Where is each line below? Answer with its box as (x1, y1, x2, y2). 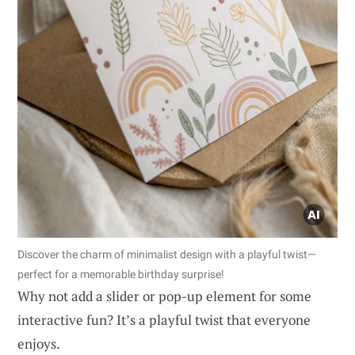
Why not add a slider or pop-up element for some (17, 286, 311, 305)
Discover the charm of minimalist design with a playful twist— (17, 247, 316, 261)
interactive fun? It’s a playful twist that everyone (17, 310, 311, 329)
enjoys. (17, 334, 60, 353)
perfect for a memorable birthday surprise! (17, 267, 224, 281)
